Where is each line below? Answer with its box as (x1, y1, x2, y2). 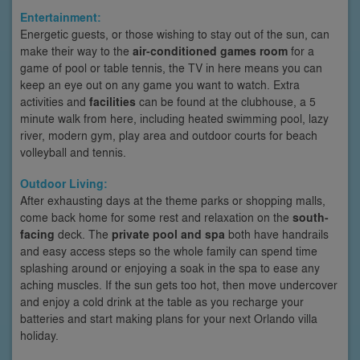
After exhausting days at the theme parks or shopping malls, (20, 191, 325, 208)
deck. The (55, 225, 112, 242)
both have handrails (225, 225, 329, 242)
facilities (89, 92, 136, 110)
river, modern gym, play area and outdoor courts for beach (20, 126, 317, 143)
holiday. (20, 326, 59, 343)
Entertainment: (20, 8, 101, 26)
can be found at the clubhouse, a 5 (136, 92, 316, 109)
